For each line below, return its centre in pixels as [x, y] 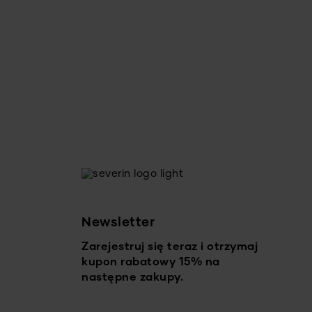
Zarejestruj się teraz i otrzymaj [170, 248]
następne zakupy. [132, 278]
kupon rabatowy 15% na [151, 263]
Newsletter [118, 223]
